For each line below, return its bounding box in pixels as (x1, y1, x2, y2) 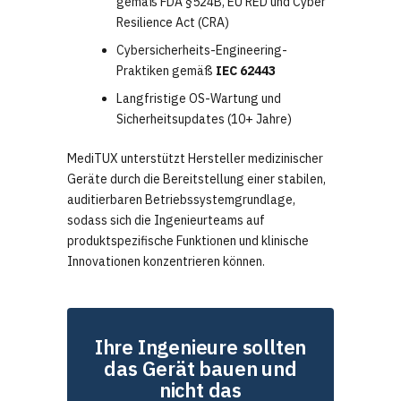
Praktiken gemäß (116, 63, 216, 80)
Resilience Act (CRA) (116, 14, 229, 31)
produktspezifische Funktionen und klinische (67, 233, 309, 250)
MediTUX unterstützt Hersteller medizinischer (67, 150, 323, 167)
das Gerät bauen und (104, 355, 297, 382)
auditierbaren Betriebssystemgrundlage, (67, 192, 295, 209)
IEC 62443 (216, 63, 276, 80)
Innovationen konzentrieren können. (67, 253, 265, 270)
